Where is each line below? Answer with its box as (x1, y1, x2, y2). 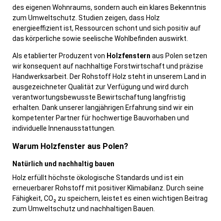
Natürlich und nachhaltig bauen (12, 160, 114, 168)
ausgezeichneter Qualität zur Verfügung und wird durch (12, 83, 188, 91)
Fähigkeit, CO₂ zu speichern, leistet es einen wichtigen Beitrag (12, 194, 208, 203)
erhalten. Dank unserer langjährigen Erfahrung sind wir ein (12, 104, 193, 112)
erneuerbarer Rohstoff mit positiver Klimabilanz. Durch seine (12, 184, 204, 192)
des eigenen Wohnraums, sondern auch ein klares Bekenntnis (12, 3, 206, 12)
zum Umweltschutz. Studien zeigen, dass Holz (12, 14, 160, 22)
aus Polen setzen (152, 52, 207, 60)
